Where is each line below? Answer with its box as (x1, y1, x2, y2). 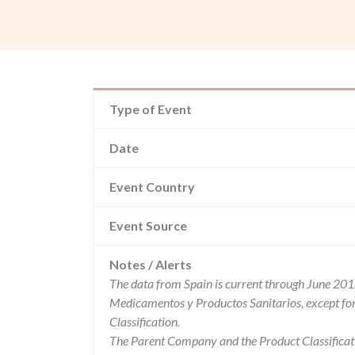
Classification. (109, 314, 180, 329)
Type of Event (109, 101, 192, 116)
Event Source (109, 218, 187, 233)
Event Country (109, 179, 195, 194)
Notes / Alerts (109, 257, 192, 272)
